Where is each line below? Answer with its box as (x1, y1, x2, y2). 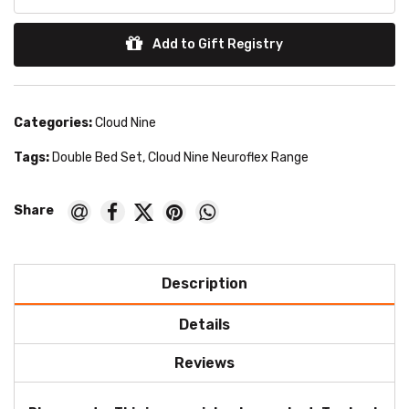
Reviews (174, 354, 235, 372)
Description (162, 275, 247, 293)
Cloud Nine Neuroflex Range (148, 150, 309, 166)
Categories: (14, 115, 92, 131)
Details (179, 316, 230, 334)
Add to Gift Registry (150, 37, 283, 53)
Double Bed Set (52, 150, 142, 166)
